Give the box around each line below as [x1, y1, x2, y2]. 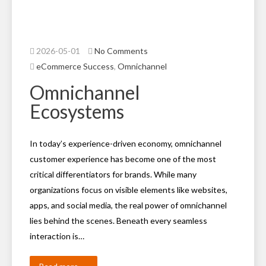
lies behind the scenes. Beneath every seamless [30, 216, 207, 226]
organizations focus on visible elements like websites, [30, 185, 227, 195]
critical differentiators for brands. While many [30, 169, 197, 179]
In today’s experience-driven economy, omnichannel [30, 138, 221, 148]
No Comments [94, 46, 148, 56]
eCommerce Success [36, 61, 114, 71]
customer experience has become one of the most [30, 154, 216, 164]
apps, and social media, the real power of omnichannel [30, 200, 227, 210]
